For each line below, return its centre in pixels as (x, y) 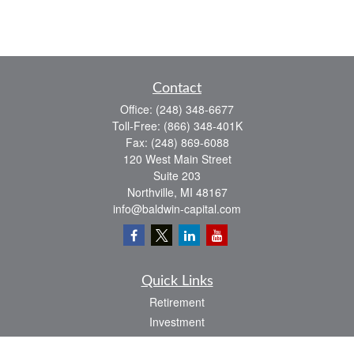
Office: (138, 109)
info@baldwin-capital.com (177, 209)
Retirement (177, 302)
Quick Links (177, 281)
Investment (177, 322)
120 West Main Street (177, 159)
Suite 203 (177, 175)
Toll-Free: (137, 126)
